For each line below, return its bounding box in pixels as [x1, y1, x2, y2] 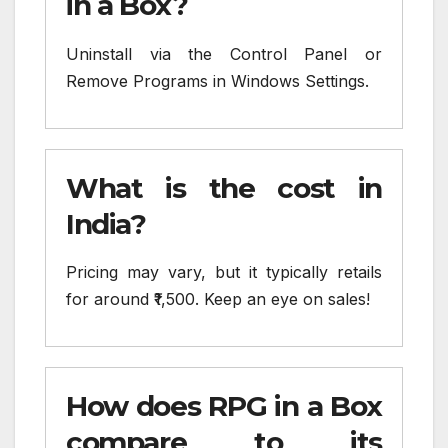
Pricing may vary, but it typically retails [66, 262, 382, 283]
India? [66, 206, 146, 241]
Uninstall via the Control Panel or [66, 43, 382, 64]
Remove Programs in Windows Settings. [66, 70, 369, 91]
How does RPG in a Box [66, 389, 382, 424]
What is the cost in [66, 170, 382, 205]
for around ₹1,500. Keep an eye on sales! [66, 289, 370, 310]
